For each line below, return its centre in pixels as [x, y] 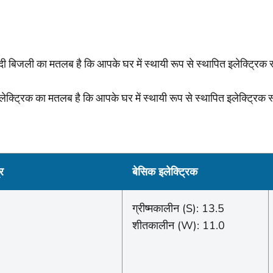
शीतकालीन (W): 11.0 [179, 225]
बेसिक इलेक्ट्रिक [165, 172]
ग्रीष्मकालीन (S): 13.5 [178, 208]
